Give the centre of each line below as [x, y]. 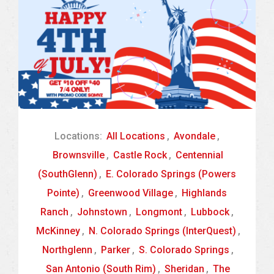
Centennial [199, 155]
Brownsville [79, 155]
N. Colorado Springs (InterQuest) [162, 231]
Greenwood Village [131, 193]
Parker [116, 250]
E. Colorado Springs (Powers [171, 174]
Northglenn [67, 250]
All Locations [136, 136]
